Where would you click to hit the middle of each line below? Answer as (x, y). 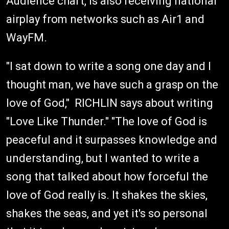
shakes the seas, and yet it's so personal (107, 213)
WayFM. (28, 38)
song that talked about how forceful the (107, 177)
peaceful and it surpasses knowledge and (112, 140)
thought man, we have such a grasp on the (112, 85)
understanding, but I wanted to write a (103, 158)
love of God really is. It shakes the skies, (107, 195)
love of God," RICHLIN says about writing (110, 103)
